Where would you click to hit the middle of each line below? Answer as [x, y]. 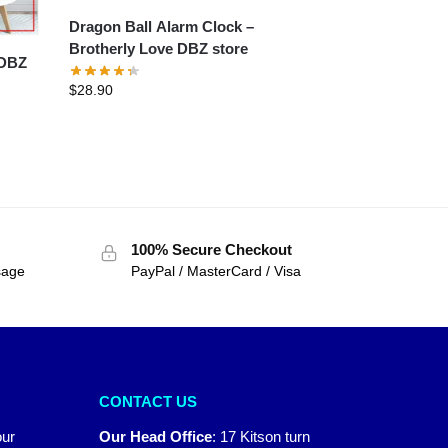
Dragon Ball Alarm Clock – [162, 26]
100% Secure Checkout [211, 249]
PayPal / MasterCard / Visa [215, 271]
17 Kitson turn [264, 436]
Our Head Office [155, 436]
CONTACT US [147, 402]
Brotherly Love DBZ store [159, 48]
